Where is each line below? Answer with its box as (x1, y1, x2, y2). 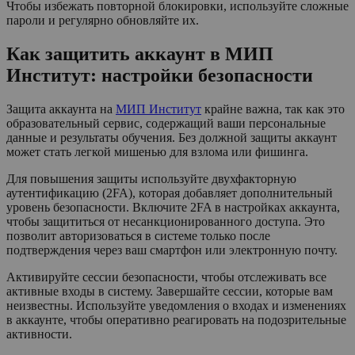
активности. (6, 327, 72, 342)
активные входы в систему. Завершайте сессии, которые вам (6, 284, 333, 299)
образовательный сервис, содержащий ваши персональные (6, 116, 326, 131)
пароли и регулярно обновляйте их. (6, 13, 199, 28)
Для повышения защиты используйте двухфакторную (6, 172, 296, 186)
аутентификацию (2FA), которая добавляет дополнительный (6, 186, 333, 200)
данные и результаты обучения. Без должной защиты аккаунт (6, 131, 337, 145)
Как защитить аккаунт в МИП (6, 44, 273, 65)
